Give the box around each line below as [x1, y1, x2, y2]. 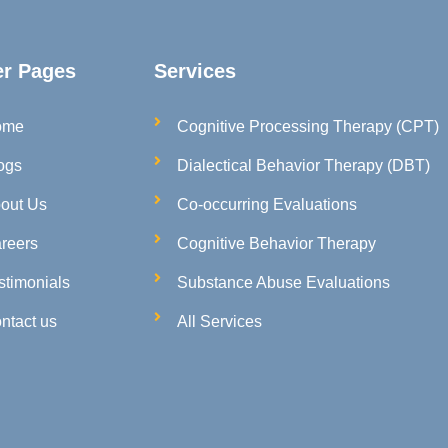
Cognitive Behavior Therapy [176, 234, 376, 252]
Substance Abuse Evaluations [176, 273, 390, 291]
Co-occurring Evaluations [176, 195, 357, 213]
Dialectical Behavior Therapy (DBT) [176, 156, 430, 174]
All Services [176, 312, 262, 330]
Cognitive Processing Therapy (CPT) [176, 117, 439, 135]
